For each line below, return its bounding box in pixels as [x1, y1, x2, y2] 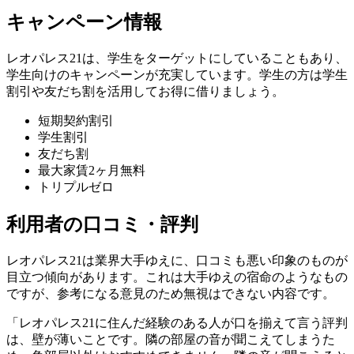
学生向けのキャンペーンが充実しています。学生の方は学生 [6, 68, 348, 82]
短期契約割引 [38, 114, 114, 128]
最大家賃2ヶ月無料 [38, 164, 145, 178]
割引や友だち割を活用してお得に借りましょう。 [6, 85, 284, 99]
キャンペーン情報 [6, 12, 162, 33]
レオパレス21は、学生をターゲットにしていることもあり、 [6, 51, 348, 66]
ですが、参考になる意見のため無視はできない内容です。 [6, 287, 335, 301]
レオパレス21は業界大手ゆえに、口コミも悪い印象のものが [6, 254, 348, 268]
